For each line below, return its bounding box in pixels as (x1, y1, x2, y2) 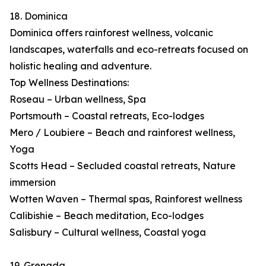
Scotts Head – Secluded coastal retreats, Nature (9, 160, 236, 172)
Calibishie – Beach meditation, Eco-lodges (9, 210, 204, 222)
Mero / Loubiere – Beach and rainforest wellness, (9, 126, 235, 139)
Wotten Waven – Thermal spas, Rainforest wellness (9, 193, 242, 205)
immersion (9, 176, 56, 189)
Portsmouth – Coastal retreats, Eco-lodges (9, 110, 204, 122)
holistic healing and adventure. (9, 60, 151, 72)
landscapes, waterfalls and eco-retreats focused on (9, 43, 248, 56)
